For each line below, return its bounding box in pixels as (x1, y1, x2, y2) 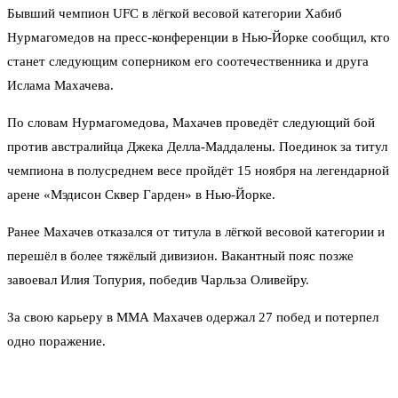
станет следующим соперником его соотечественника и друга (7, 54, 369, 69)
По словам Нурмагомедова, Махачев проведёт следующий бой (7, 115, 375, 131)
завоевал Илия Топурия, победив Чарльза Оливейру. (7, 273, 309, 288)
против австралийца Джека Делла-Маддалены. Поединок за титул (7, 139, 387, 155)
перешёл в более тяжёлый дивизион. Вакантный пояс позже (7, 249, 354, 264)
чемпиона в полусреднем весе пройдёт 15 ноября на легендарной (7, 163, 389, 179)
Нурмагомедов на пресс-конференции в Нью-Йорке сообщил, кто (7, 30, 390, 45)
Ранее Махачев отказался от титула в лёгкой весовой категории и (7, 225, 385, 240)
